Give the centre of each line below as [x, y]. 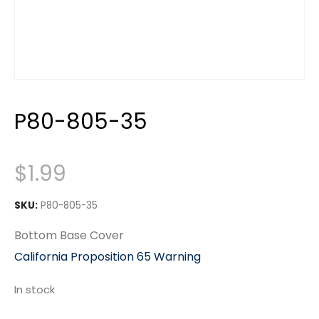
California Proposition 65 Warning [108, 257]
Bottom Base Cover [69, 235]
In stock [35, 290]
